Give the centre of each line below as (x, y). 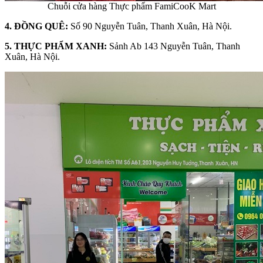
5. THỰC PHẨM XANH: (56, 46)
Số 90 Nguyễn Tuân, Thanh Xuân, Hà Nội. (150, 26)
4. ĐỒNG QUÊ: (36, 26)
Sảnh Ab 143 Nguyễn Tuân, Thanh (173, 46)
